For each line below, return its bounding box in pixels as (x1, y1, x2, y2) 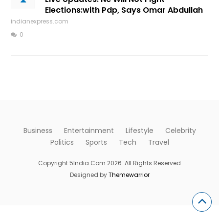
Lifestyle (125, 126, 153, 136)
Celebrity (165, 126, 196, 136)
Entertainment (64, 126, 114, 136)
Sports (85, 137, 107, 148)
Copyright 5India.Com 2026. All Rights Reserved (38, 159, 181, 167)
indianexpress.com (11, 17, 69, 25)
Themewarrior (108, 171, 150, 179)
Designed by (69, 171, 109, 179)
